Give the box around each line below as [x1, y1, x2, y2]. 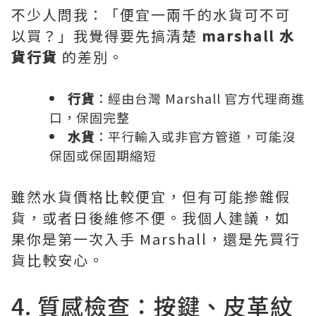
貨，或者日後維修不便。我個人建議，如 [11, 207, 291, 228]
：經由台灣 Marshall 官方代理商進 [95, 88, 305, 107]
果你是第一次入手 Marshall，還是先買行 [11, 228, 300, 249]
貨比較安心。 [11, 249, 104, 270]
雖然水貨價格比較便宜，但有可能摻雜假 [11, 186, 291, 207]
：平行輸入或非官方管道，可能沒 [95, 126, 296, 145]
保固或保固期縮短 [49, 145, 157, 164]
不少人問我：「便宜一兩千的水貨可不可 [11, 4, 291, 25]
